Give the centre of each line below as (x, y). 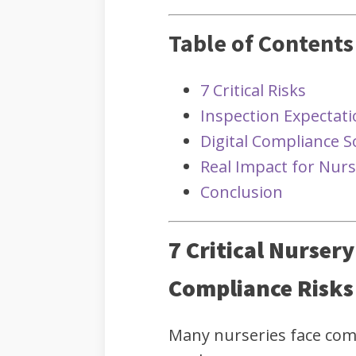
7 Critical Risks (253, 91)
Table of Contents (261, 43)
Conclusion (242, 192)
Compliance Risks (261, 288)
